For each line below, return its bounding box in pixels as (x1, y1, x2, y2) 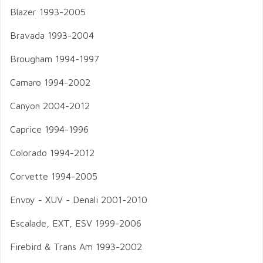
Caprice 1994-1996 (10, 124, 89, 134)
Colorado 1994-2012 (10, 147, 95, 158)
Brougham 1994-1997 (10, 53, 99, 64)
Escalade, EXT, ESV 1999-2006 (10, 218, 141, 228)
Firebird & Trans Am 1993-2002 (10, 241, 142, 252)
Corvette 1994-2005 (10, 171, 97, 181)
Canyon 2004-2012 (10, 100, 90, 111)
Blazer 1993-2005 (10, 6, 86, 17)
